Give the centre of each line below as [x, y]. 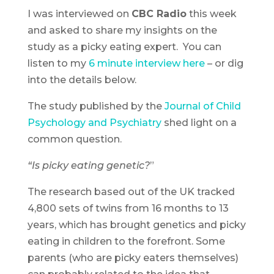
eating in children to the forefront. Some [126, 241]
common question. [74, 139]
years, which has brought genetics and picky [136, 225]
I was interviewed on [79, 14]
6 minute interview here [146, 63]
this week [211, 14]
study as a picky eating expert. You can [124, 47]
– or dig [224, 63]
